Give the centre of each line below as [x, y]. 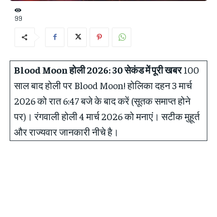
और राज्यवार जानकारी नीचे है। [66, 131]
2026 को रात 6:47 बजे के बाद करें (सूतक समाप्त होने [102, 100]
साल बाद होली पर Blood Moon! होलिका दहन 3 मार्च [103, 85]
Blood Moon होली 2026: [62, 69]
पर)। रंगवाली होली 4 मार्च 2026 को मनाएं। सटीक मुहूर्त [107, 116]
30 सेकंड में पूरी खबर [147, 69]
